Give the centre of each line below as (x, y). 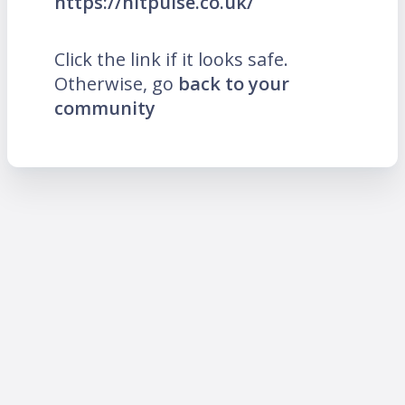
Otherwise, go (116, 84)
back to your (234, 84)
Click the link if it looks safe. (171, 60)
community (105, 108)
